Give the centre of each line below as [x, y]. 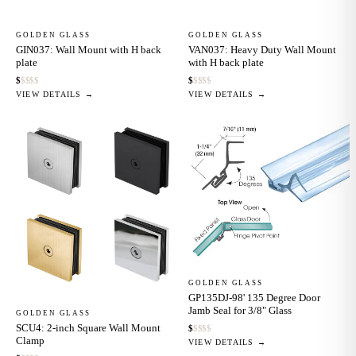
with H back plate [226, 62]
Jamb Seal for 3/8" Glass [240, 311]
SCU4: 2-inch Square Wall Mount [88, 327]
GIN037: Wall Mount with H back [89, 49]
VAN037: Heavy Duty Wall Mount [262, 49]
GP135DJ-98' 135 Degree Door [254, 298]
